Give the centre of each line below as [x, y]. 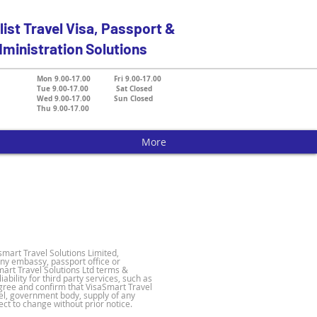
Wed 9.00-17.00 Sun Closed [95, 98]
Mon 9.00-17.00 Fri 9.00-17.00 [99, 79]
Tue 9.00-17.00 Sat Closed [94, 88]
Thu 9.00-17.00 [63, 108]
